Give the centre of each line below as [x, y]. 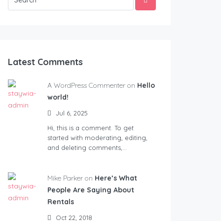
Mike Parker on [70, 178]
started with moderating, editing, [97, 138]
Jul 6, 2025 [71, 113]
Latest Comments [45, 62]
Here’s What [116, 178]
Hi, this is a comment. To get [91, 128]
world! [58, 97]
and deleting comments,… [87, 148]
